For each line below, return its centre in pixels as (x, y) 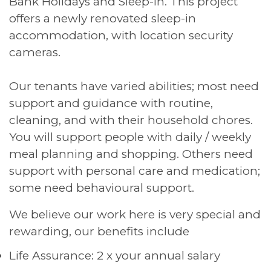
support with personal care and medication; (135, 171)
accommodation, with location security (121, 35)
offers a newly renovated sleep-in (103, 18)
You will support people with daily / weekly (130, 137)
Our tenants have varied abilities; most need (134, 86)
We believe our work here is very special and (135, 214)
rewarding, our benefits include (99, 231)
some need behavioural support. (103, 188)
